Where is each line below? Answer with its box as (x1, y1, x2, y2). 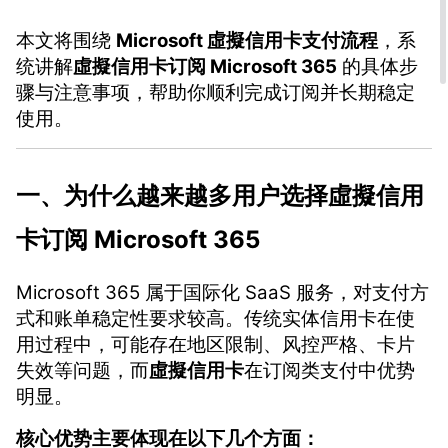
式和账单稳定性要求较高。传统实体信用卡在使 (16, 307, 415, 331)
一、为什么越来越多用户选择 (16, 180, 328, 210)
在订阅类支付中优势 (244, 359, 415, 383)
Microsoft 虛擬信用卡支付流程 (116, 29, 378, 53)
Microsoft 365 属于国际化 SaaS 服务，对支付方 (16, 281, 429, 305)
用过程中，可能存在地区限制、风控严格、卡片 (16, 333, 415, 357)
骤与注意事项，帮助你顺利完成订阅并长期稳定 (16, 81, 415, 105)
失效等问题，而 (16, 359, 149, 383)
